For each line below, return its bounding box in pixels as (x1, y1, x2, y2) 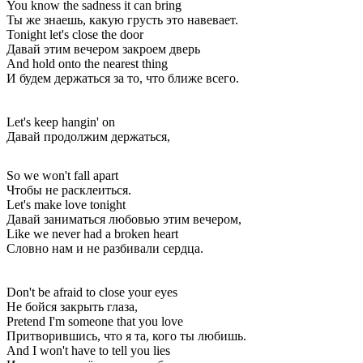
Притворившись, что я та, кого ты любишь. (6, 328, 246, 343)
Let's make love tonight (6, 197, 126, 211)
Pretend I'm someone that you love (6, 314, 183, 328)
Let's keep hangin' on (6, 114, 115, 129)
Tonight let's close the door (6, 27, 143, 41)
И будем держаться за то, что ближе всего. (6, 70, 239, 85)
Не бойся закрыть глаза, (6, 299, 138, 314)
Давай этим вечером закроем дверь (6, 41, 200, 56)
